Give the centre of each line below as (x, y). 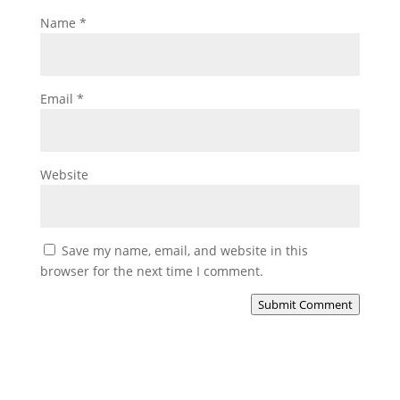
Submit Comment (306, 304)
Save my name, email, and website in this (184, 250)
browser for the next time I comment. (151, 271)
